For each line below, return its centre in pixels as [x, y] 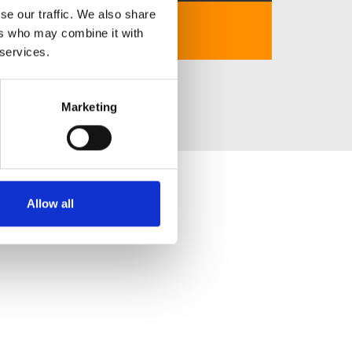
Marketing [89, 107]
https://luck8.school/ [54, 27]
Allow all [50, 203]
